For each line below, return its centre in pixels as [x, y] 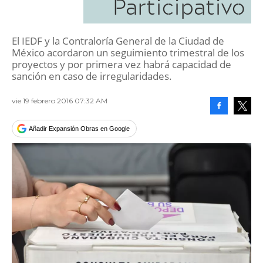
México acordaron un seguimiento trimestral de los [128, 53]
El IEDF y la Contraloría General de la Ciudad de [118, 41]
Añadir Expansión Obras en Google [79, 129]
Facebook [232, 123]
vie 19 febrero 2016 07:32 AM [60, 101]
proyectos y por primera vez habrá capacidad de [122, 64]
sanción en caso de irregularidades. [92, 76]
